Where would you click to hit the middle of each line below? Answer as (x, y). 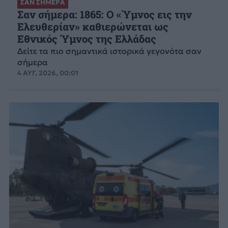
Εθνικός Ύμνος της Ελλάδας (87, 39)
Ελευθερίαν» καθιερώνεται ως (93, 27)
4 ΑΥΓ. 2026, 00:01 (48, 73)
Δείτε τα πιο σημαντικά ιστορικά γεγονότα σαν (109, 51)
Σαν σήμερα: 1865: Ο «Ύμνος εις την (104, 15)
